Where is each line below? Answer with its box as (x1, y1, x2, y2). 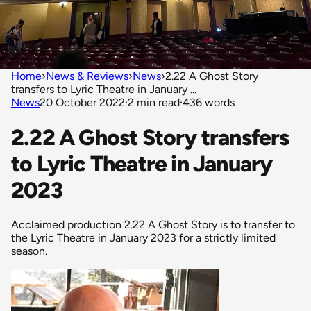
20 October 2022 (40, 96, 125, 110)
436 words (183, 96, 235, 110)
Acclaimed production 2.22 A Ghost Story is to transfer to (11, 218, 295, 232)
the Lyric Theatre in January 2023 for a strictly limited (11, 231, 276, 245)
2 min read (128, 96, 180, 110)
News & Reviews (46, 69, 128, 83)
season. (11, 244, 47, 258)
